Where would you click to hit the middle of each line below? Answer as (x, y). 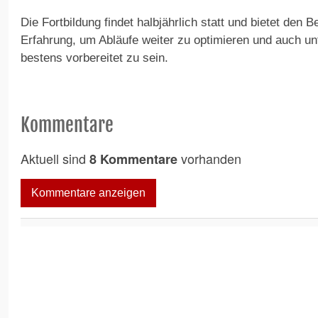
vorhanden (209, 158)
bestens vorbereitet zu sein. (94, 57)
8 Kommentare (133, 159)
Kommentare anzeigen (88, 192)
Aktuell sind (55, 158)
